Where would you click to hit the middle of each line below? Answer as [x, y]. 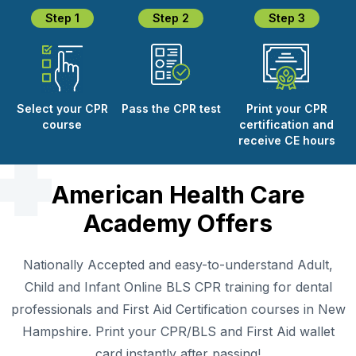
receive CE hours [286, 140]
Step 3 [286, 17]
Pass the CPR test [171, 108]
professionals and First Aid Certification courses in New [178, 309]
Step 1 [62, 17]
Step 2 [171, 17]
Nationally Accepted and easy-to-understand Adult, [178, 264]
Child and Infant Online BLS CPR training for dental [178, 286]
